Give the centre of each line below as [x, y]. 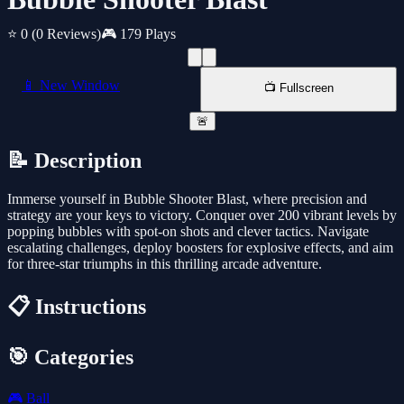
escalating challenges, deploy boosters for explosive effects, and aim [200, 248]
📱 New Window [71, 86]
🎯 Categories [70, 358]
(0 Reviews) [66, 34]
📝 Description [74, 161]
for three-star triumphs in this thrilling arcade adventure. [165, 264]
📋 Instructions [77, 307]
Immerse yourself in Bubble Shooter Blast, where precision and [187, 199]
